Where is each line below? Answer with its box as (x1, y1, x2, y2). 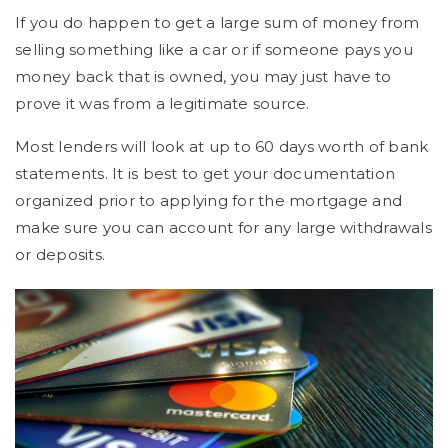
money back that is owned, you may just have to (15, 67, 392, 87)
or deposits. (15, 245, 105, 265)
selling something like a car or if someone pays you (15, 40, 413, 60)
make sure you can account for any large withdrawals (15, 218, 432, 238)
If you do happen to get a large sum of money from (15, 13, 420, 33)
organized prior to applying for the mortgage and (15, 191, 402, 211)
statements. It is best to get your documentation (15, 164, 395, 184)
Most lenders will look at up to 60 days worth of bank (15, 137, 429, 157)
